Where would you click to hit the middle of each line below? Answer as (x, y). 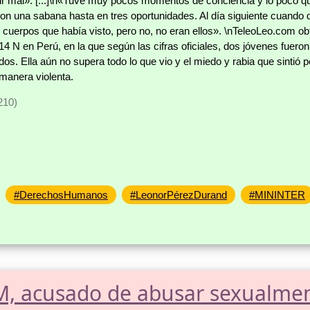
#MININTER (277, 195)
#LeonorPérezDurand (179, 195)
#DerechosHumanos (61, 195)
